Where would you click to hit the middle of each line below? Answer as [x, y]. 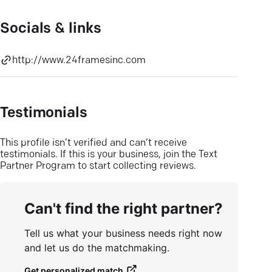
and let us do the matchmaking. [97, 248]
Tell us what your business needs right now [123, 233]
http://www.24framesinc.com [79, 61]
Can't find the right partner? [124, 209]
